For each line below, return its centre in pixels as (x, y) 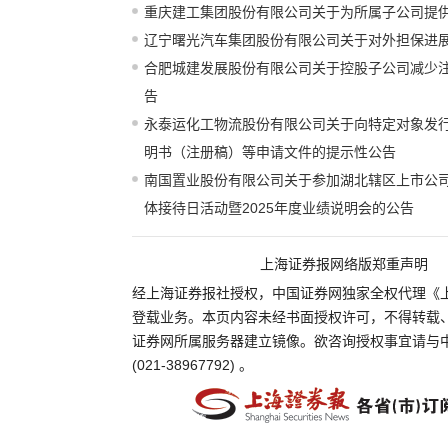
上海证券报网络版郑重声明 (343, 264)
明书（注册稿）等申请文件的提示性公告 (270, 152)
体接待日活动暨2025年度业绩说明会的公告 (279, 208)
